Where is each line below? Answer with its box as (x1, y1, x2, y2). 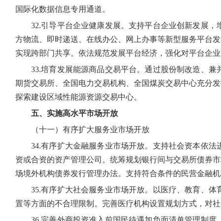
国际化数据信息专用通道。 (15, 5, 110, 13)
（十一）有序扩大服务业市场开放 (31, 125, 149, 134)
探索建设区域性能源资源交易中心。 (15, 93, 142, 101)
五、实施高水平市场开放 (31, 109, 118, 117)
